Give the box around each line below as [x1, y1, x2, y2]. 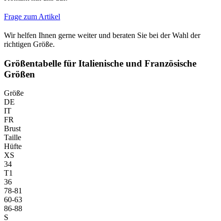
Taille [4, 133, 21, 142]
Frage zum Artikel [4, 12, 60, 21]
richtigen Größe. [4, 39, 55, 48]
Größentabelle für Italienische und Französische [4, 58, 196, 69]
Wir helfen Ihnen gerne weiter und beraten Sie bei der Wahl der [4, 31, 200, 39]
